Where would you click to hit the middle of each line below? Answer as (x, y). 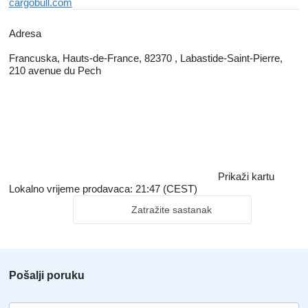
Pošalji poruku (47, 275)
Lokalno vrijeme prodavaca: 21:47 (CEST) (103, 189)
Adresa (25, 33)
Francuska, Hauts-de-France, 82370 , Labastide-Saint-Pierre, (146, 58)
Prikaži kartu (246, 176)
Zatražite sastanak (172, 210)
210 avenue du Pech (55, 70)
